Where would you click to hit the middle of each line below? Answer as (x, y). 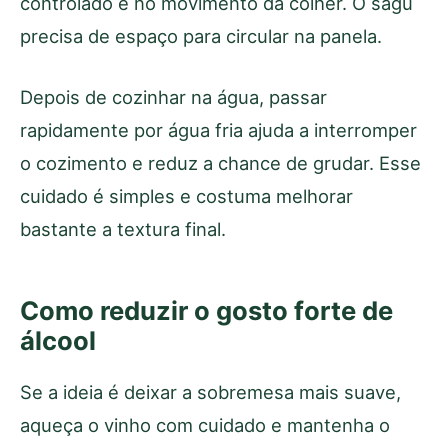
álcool (58, 340)
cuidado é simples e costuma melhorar (186, 195)
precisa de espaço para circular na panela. (201, 35)
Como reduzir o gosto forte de (206, 310)
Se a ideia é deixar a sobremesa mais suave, (210, 391)
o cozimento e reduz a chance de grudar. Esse (220, 162)
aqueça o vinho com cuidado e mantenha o (205, 424)
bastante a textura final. (123, 228)
